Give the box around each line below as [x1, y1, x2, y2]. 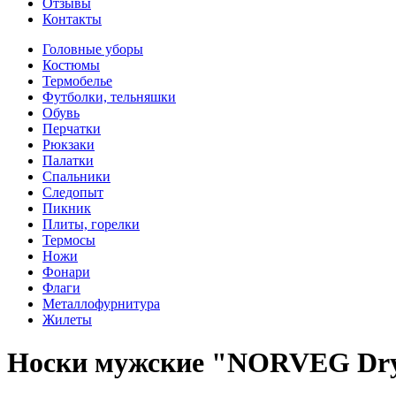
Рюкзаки [42, 136, 95, 152]
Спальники [42, 168, 110, 184]
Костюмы [42, 57, 100, 72]
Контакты [42, 11, 102, 27]
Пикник [42, 200, 91, 216]
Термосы [42, 232, 95, 247]
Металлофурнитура [42, 295, 160, 311]
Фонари [42, 263, 90, 279]
